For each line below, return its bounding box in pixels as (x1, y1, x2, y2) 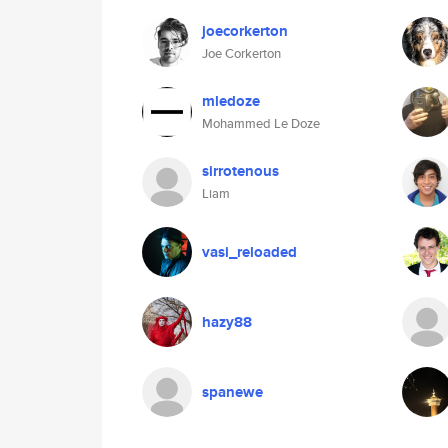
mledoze (202, 90, 260, 112)
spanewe (202, 381, 263, 403)
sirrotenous (202, 160, 279, 182)
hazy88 (202, 311, 252, 333)
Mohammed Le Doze (202, 114, 320, 133)
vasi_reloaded (202, 241, 297, 263)
